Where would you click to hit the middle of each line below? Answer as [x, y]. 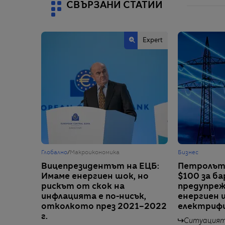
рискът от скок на [83, 187]
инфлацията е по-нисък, [94, 197]
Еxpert [153, 40]
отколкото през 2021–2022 [104, 207]
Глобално [54, 153]
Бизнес [188, 153]
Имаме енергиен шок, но [95, 177]
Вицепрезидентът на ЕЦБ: [100, 166]
